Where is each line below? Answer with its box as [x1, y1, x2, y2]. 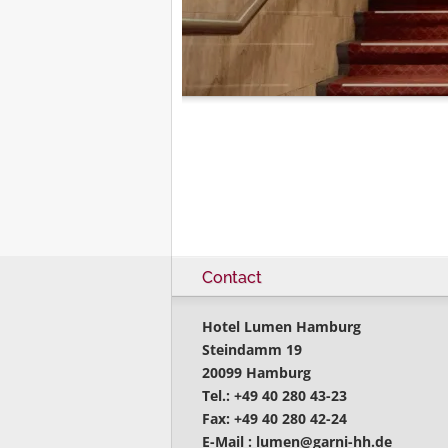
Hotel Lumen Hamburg [202, 316, 362, 336]
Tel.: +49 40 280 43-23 [202, 385, 348, 405]
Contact [202, 267, 263, 287]
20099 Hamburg [202, 362, 312, 382]
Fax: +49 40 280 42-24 [202, 408, 348, 428]
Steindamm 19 [202, 339, 303, 359]
